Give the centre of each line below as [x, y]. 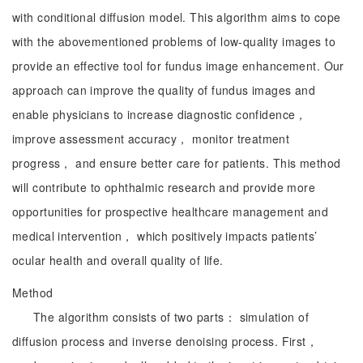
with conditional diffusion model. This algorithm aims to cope [177, 17]
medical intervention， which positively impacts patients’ [165, 236]
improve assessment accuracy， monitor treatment [151, 139]
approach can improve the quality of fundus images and [164, 90]
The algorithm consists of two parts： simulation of [171, 317]
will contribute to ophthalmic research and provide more [164, 187]
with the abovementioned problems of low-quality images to [174, 41]
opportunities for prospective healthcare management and [171, 211]
